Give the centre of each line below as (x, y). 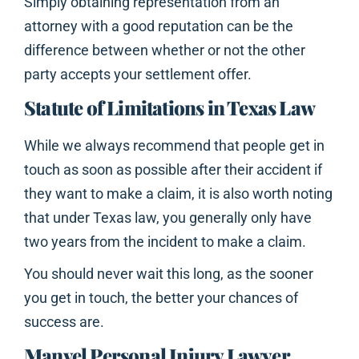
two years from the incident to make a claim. (165, 242)
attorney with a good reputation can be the (159, 26)
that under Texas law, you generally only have (168, 218)
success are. (64, 322)
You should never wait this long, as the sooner (169, 274)
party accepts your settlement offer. (138, 75)
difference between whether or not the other (165, 50)
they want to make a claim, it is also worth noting (178, 194)
